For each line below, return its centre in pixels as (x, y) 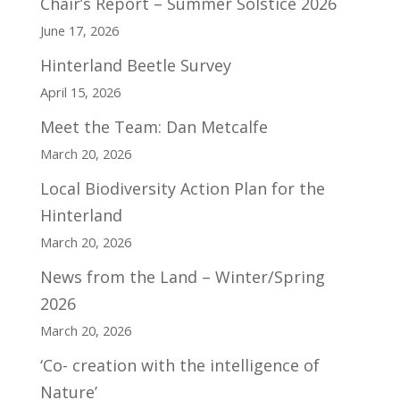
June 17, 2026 (79, 30)
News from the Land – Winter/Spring (182, 276)
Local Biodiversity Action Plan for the (182, 188)
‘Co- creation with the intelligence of (179, 365)
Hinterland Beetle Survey (135, 65)
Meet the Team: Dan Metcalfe (154, 126)
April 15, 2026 (80, 92)
